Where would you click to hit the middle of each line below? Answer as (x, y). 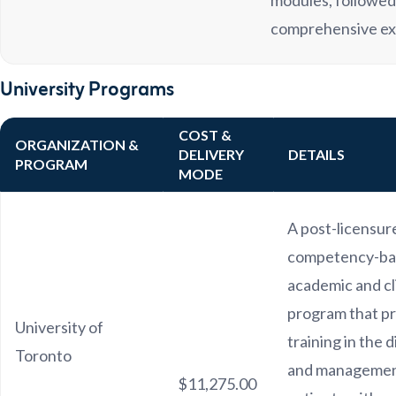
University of (59, 327)
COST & (205, 135)
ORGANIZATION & (77, 145)
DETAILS (316, 154)
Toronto (43, 355)
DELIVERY (211, 154)
